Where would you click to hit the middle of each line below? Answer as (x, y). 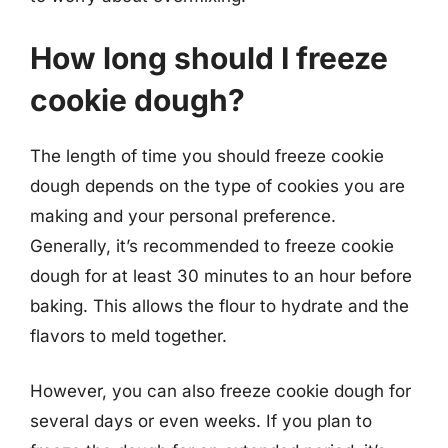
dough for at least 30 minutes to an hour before (221, 275)
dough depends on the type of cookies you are (217, 185)
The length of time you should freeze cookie (207, 155)
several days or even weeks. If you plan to (201, 421)
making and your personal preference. (183, 215)
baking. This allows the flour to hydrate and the (219, 305)
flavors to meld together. (128, 335)
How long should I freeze (209, 57)
